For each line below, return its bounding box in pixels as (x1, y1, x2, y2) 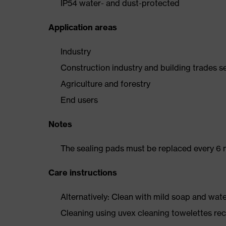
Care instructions (48, 167, 117, 178)
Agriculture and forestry (61, 79, 150, 89)
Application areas (48, 22, 117, 32)
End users (61, 95, 98, 105)
